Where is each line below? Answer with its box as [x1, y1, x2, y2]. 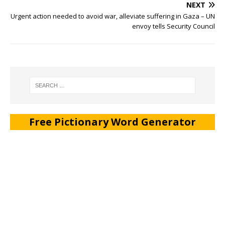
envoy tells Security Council [132, 21, 215, 31]
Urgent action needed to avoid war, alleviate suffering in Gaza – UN [11, 11, 215, 21]
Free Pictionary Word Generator [29, 115, 196, 129]
